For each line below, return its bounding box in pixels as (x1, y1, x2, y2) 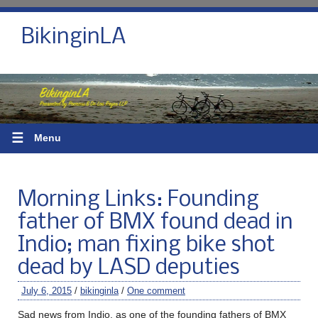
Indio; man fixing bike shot (18, 234, 275, 257)
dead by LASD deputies (18, 256, 240, 280)
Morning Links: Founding (18, 188, 259, 212)
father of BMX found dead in (18, 211, 293, 234)
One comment (127, 285, 185, 296)
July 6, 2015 (21, 285, 72, 296)
